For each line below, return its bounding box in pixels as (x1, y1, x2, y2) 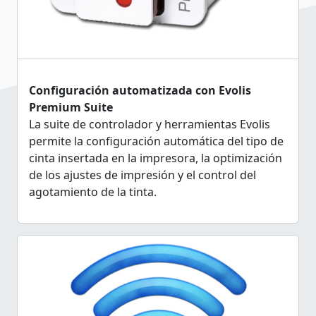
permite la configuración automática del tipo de (29, 133, 284, 149)
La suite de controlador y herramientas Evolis (29, 116, 270, 132)
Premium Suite (29, 99, 113, 115)
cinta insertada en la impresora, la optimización (29, 150, 282, 166)
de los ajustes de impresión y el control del (29, 167, 256, 183)
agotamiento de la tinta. (29, 184, 157, 200)
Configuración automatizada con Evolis (29, 83, 251, 98)
